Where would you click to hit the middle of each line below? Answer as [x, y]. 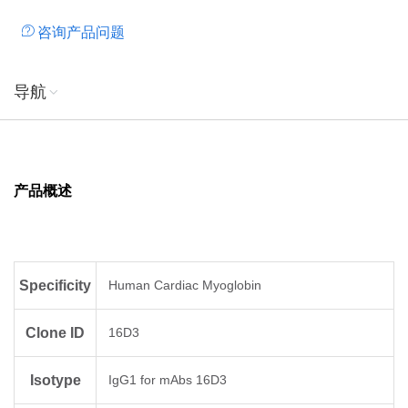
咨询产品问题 [81, 33]
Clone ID [55, 333]
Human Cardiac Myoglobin [185, 286]
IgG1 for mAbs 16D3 [168, 380]
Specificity [55, 286]
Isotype [55, 381]
